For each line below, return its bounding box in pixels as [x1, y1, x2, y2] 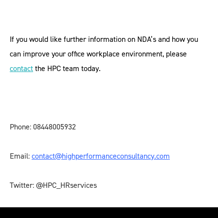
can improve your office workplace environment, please [10, 49, 187, 59]
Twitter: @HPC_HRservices [10, 180, 97, 190]
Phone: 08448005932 [10, 122, 76, 132]
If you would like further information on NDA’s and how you [10, 34, 198, 44]
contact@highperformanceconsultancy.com [32, 151, 170, 161]
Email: [10, 151, 32, 161]
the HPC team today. [33, 63, 101, 73]
